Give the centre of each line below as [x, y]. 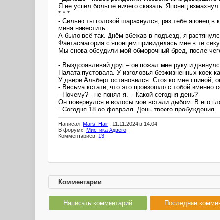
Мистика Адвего [106, 130]
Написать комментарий [98, 203]
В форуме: [72, 130]
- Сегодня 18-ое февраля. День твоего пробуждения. [137, 109]
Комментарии [80, 182]
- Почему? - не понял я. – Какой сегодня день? [128, 94]
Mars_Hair [96, 124]
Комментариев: [78, 136]
